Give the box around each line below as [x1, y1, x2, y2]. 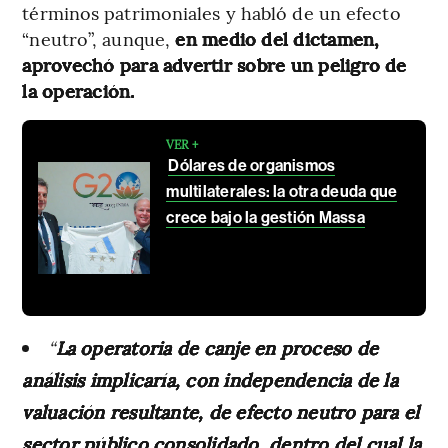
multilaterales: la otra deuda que [166, 181, 398, 201]
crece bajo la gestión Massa [166, 207, 365, 227]
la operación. [22, 77, 135, 103]
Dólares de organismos [168, 155, 336, 175]
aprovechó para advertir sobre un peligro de [22, 51, 407, 77]
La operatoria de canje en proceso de [55, 334, 379, 360]
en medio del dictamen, [170, 25, 380, 51]
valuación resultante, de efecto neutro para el [22, 398, 420, 424]
